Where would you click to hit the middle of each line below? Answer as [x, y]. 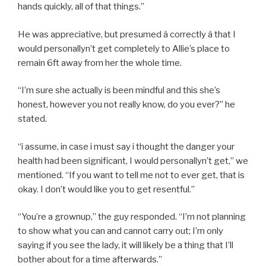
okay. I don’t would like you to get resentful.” [106, 189]
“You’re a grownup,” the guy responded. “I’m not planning [132, 217]
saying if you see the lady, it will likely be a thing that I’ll [126, 246]
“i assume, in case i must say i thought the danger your [126, 146]
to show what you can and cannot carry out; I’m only [121, 231]
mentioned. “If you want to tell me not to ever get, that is [131, 175]
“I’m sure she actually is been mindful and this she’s [119, 91]
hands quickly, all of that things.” [81, 7]
